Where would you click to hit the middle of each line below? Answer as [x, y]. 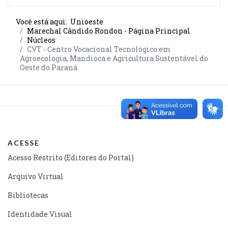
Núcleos [41, 40]
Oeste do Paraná [49, 67]
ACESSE [24, 142]
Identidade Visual [40, 214]
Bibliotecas [28, 195]
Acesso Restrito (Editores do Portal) [71, 157]
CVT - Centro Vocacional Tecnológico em [99, 49]
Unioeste [87, 21]
